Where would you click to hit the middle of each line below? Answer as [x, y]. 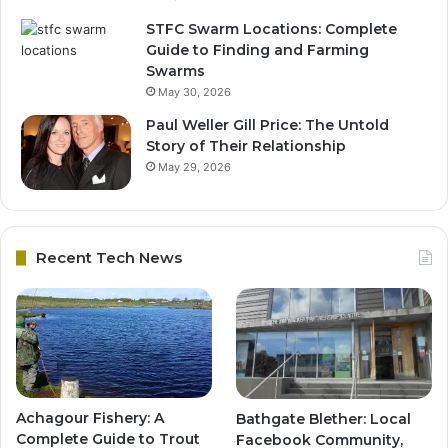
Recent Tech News [109, 258]
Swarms [175, 71]
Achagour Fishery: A [90, 417]
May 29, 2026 [194, 167]
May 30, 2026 [194, 92]
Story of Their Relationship [246, 146]
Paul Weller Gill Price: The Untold [267, 125]
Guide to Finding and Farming [257, 50]
